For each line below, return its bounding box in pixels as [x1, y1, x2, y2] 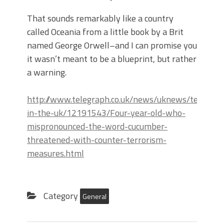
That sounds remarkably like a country [27, 11, 173, 25]
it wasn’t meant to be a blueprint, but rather [27, 52, 196, 65]
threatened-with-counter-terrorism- [27, 133, 166, 146]
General [82, 191, 106, 201]
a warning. [27, 65, 66, 79]
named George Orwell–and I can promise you [27, 38, 197, 52]
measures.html [27, 146, 84, 160]
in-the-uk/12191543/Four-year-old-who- [27, 106, 185, 119]
